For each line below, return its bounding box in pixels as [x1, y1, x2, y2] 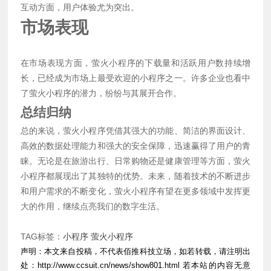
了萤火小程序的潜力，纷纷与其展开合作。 [20, 88, 181, 99]
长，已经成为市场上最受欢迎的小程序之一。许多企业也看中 [20, 73, 251, 83]
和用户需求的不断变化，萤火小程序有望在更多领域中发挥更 [20, 186, 251, 197]
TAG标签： [20, 232, 63, 242]
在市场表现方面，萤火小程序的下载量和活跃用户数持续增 [20, 58, 251, 68]
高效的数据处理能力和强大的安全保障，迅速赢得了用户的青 [20, 141, 251, 151]
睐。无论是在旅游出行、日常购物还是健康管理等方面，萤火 [20, 156, 251, 166]
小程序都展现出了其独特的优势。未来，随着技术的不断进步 [20, 171, 251, 181]
